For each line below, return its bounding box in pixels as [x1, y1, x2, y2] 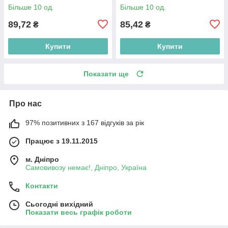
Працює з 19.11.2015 [25, 136, 98, 145]
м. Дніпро [25, 155, 59, 163]
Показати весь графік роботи [25, 208, 132, 216]
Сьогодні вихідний [25, 199, 93, 208]
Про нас [9, 99, 42, 108]
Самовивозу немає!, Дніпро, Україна [25, 163, 147, 172]
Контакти [25, 181, 58, 190]
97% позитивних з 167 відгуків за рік [25, 118, 144, 127]
